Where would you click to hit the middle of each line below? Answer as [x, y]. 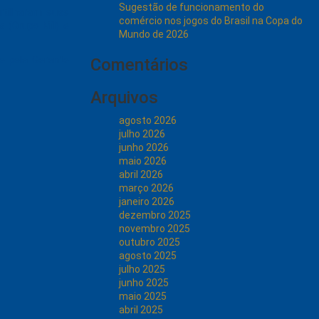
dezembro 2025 [155, 215]
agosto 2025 [148, 256]
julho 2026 [142, 134]
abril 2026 [141, 174]
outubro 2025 [150, 242]
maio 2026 [143, 161]
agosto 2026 [148, 120]
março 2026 [146, 188]
